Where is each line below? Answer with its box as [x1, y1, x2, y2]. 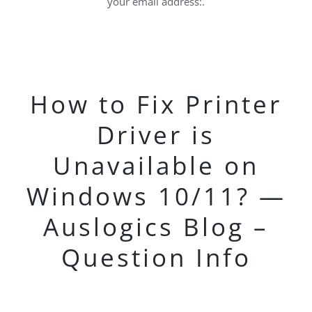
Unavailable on [53, 148, 259, 182]
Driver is [97, 118, 215, 152]
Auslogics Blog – [43, 210, 269, 244]
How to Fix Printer [30, 87, 282, 121]
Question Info [61, 240, 251, 274]
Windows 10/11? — [26, 179, 286, 213]
